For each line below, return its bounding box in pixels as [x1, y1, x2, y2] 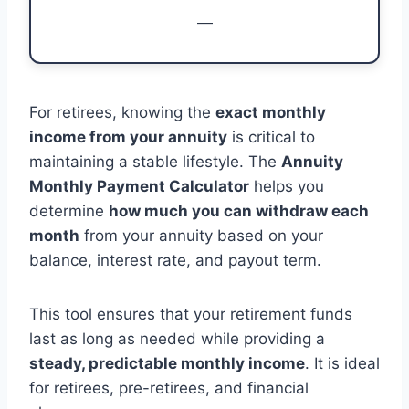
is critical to [227, 127, 315, 146]
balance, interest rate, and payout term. [29, 250, 321, 269]
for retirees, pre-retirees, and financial [29, 378, 309, 397]
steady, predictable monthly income [29, 353, 305, 372]
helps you [249, 176, 324, 195]
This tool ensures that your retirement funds [29, 304, 352, 323]
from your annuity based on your [79, 225, 323, 245]
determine [29, 201, 109, 220]
